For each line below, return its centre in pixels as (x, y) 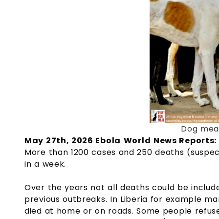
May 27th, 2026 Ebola (73, 140)
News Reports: (185, 140)
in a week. (45, 164)
